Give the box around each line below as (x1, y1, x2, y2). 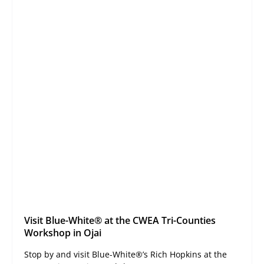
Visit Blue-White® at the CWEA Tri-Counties (24, 214, 216, 227)
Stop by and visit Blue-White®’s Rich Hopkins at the (24, 249, 227, 260)
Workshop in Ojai (24, 226, 101, 240)
